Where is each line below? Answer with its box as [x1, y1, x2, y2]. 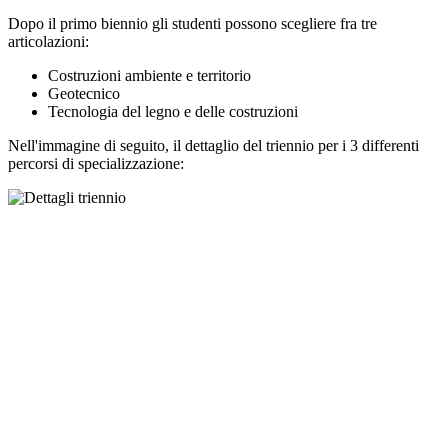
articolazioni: [8, 33, 89, 51]
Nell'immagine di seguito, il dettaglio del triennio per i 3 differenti [8, 137, 419, 155]
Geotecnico [48, 85, 120, 103]
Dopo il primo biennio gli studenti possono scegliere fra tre [8, 15, 377, 33]
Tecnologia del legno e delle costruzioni [48, 103, 298, 121]
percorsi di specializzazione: [8, 155, 192, 173]
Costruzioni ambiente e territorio [48, 67, 251, 85]
